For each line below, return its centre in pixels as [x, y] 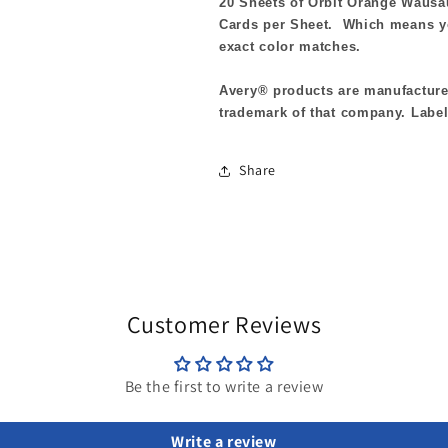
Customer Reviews [224, 323]
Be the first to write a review [224, 386]
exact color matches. [290, 46]
